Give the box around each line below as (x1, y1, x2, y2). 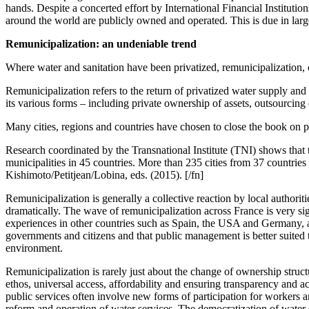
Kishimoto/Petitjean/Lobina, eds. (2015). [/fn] (6, 168, 203, 181)
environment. (6, 241, 63, 254)
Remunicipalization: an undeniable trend (6, 37, 197, 50)
